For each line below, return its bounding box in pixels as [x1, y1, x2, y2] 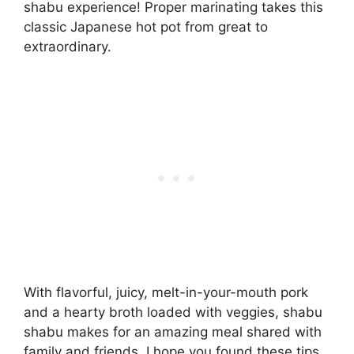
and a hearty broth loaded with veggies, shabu [24, 303, 322, 320]
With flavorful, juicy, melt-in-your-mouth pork [24, 284, 308, 300]
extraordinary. [24, 39, 111, 55]
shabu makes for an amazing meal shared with [24, 323, 322, 340]
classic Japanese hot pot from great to [24, 19, 268, 36]
